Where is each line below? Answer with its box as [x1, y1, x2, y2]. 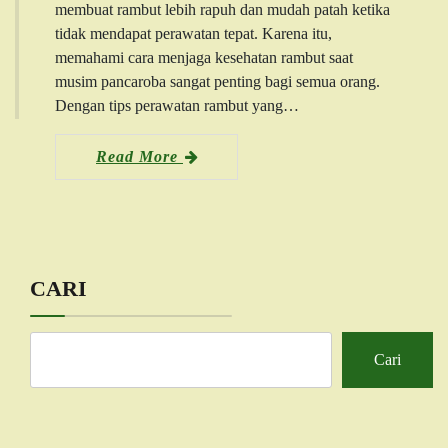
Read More [96, 147, 183, 165]
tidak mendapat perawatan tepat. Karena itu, [55, 24, 332, 42]
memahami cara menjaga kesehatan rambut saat [55, 48, 353, 66]
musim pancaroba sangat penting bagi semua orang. [55, 72, 380, 90]
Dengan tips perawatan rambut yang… [55, 96, 299, 114]
